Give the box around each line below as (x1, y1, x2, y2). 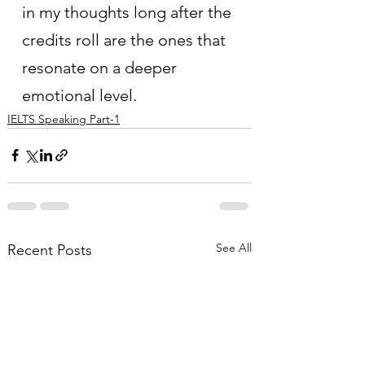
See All (216, 240, 252, 255)
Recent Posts (7, 240, 92, 259)
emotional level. (22, 85, 137, 105)
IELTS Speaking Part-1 (7, 111, 120, 126)
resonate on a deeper (22, 57, 181, 77)
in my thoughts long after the (22, 2, 235, 22)
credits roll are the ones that (22, 29, 230, 50)
